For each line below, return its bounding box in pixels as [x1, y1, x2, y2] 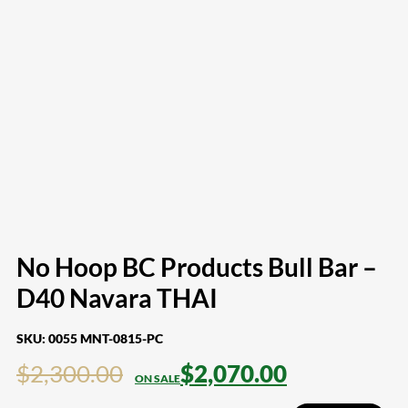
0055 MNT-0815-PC [48, 330, 163, 346]
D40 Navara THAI [16, 281, 218, 313]
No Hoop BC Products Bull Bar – [16, 250, 377, 282]
